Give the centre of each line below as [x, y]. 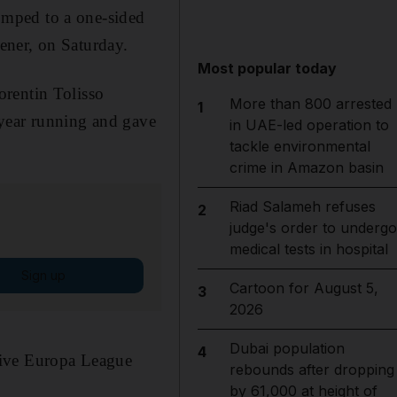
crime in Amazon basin [306, 167]
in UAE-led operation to [309, 125]
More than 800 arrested [310, 104]
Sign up [43, 275]
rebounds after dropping [311, 370]
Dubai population [287, 348]
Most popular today [268, 68]
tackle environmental [300, 146]
